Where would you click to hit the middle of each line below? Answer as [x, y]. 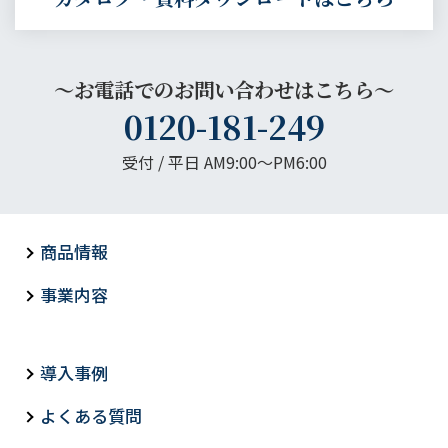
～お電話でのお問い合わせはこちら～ [224, 90]
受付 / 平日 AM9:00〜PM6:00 [224, 162]
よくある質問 [91, 416]
